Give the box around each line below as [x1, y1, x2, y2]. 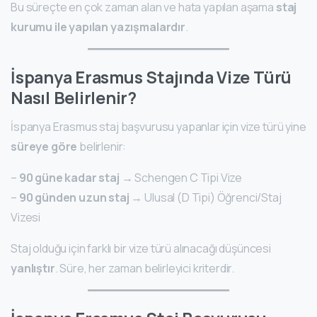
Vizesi [11, 209, 41, 226]
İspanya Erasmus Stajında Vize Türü [11, 66, 292, 89]
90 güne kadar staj [18, 170, 120, 186]
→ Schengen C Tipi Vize [119, 170, 243, 186]
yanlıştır [11, 260, 55, 277]
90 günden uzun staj [18, 190, 129, 206]
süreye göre [11, 139, 78, 155]
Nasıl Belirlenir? [11, 86, 137, 110]
